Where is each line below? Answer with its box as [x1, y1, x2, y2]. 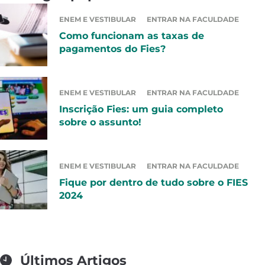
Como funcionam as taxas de [59, 30, 204, 42]
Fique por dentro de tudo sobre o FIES [59, 177, 248, 189]
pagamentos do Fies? [59, 43, 166, 55]
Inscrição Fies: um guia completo [59, 104, 223, 115]
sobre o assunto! [59, 117, 141, 128]
